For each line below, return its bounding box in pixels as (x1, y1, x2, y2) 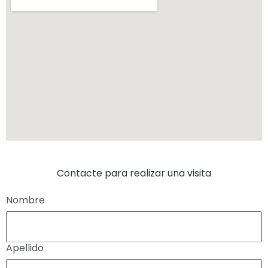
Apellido (6, 241, 44, 255)
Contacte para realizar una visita (57, 166, 211, 180)
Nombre (6, 193, 45, 207)
